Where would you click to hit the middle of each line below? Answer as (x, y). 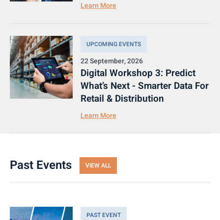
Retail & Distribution (122, 98)
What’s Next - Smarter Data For (145, 86)
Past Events (41, 165)
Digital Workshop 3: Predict (138, 73)
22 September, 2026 (112, 61)
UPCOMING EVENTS (114, 44)
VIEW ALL (98, 166)
